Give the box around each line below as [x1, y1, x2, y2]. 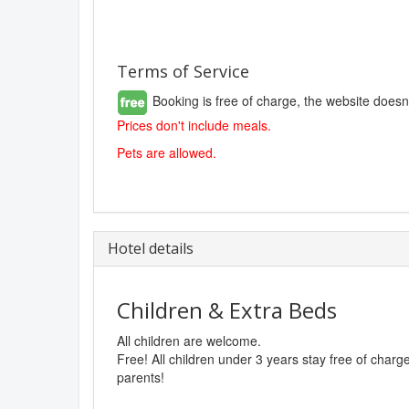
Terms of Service [117, 60, 249, 83]
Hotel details [108, 238, 194, 259]
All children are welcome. [117, 331, 261, 351]
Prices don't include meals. [117, 116, 271, 135]
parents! [117, 368, 164, 387]
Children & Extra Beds [117, 295, 337, 326]
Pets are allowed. [117, 143, 216, 163]
